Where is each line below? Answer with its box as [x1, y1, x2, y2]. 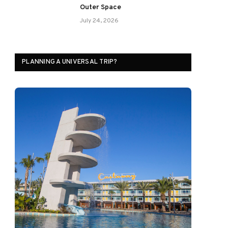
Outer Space [80, 3, 121, 12]
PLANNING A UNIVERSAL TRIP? [22, 58, 118, 66]
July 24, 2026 [80, 17, 119, 25]
